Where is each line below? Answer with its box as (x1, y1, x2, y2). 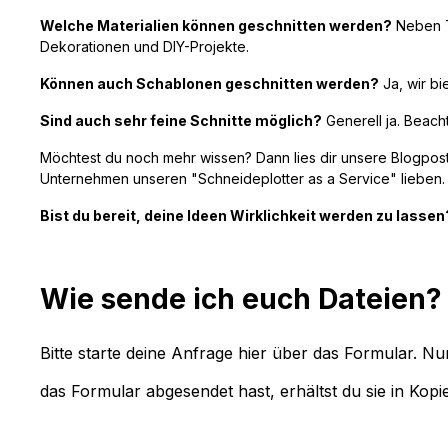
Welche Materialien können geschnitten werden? (40, 17, 392, 34)
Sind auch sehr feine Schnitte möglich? (40, 112, 322, 129)
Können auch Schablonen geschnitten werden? (40, 75, 379, 92)
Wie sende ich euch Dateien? (40, 282, 442, 316)
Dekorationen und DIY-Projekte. (40, 38, 249, 55)
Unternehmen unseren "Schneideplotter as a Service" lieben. (40, 170, 445, 187)
